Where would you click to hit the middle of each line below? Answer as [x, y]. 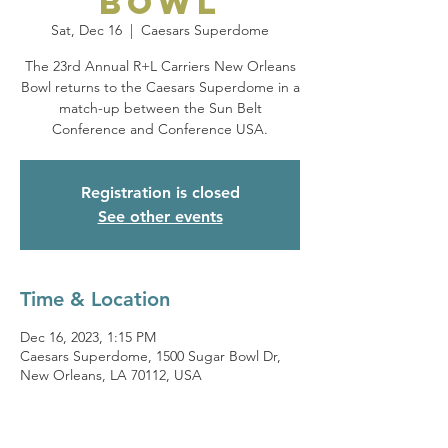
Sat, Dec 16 [86, 30]
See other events [160, 216]
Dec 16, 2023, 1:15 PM [88, 337]
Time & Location [95, 299]
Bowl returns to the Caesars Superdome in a [160, 87]
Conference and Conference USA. [160, 129]
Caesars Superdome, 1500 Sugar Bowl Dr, [150, 356]
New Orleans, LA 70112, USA [111, 375]
